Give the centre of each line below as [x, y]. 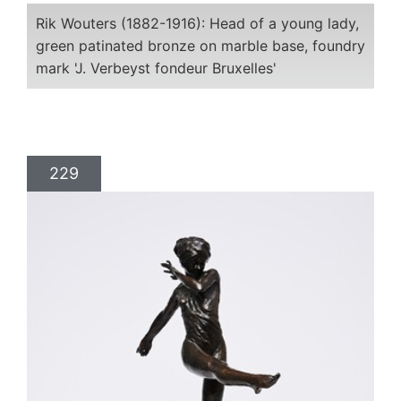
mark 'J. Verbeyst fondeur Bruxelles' [156, 68]
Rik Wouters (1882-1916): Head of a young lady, [197, 23]
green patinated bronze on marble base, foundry [200, 45]
